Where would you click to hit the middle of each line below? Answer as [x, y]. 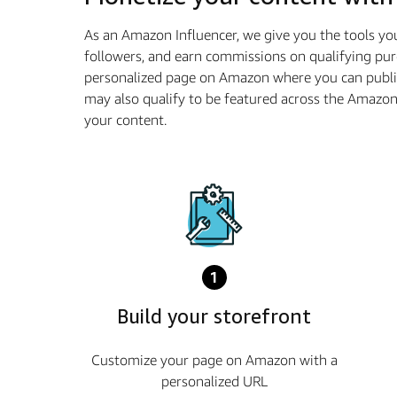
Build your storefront [214, 316]
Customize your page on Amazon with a [214, 360]
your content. [125, 120]
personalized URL [214, 381]
